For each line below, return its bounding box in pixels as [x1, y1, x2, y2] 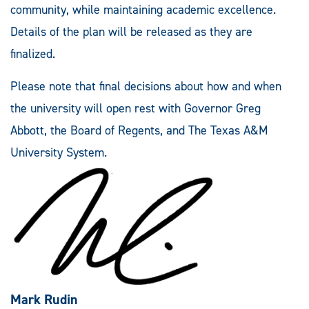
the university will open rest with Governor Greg [10, 99, 261, 117]
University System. [10, 143, 107, 161]
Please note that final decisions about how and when [10, 77, 281, 94]
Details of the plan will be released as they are [10, 23, 252, 40]
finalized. [10, 45, 55, 62]
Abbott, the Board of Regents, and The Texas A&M [10, 121, 268, 139]
